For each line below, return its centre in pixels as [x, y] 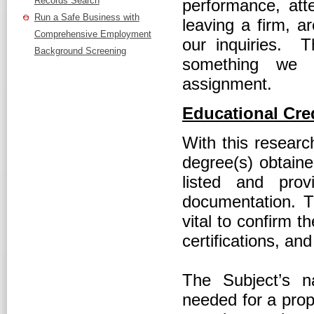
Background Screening [80, 51]
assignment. [227, 83]
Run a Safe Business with [87, 17]
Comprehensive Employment [93, 34]
